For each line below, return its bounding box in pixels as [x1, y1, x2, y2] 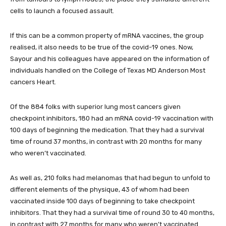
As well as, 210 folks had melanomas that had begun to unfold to [10, 174, 210, 182]
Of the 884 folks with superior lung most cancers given [10, 103, 181, 110]
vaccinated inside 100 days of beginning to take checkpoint [10, 197, 195, 205]
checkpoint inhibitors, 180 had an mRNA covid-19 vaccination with [10, 115, 213, 122]
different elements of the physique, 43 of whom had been [10, 186, 189, 193]
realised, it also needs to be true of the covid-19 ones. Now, [10, 43, 193, 51]
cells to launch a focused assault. [10, 7, 114, 15]
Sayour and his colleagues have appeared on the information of [10, 55, 209, 63]
